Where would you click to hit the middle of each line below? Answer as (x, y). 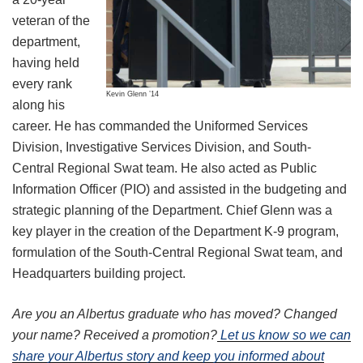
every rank (42, 84)
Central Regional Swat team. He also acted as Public (164, 169)
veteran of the (51, 21)
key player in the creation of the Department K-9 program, (175, 232)
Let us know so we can (284, 335)
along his (38, 105)
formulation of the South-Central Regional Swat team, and (177, 253)
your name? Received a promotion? (115, 335)
